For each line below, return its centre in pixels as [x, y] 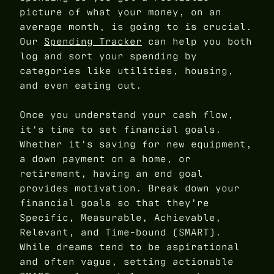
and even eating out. [81, 86]
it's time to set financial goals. [120, 130]
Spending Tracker [93, 42]
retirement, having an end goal [111, 174]
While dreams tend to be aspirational [130, 247]
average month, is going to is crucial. [136, 27]
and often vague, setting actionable [127, 262]
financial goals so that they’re [114, 203]
